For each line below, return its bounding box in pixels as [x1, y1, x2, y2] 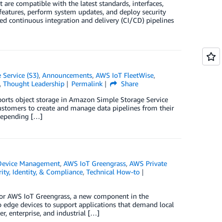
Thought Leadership [2, 79, 64, 88]
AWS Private [129, 159, 167, 167]
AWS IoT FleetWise [96, 71, 154, 79]
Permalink [71, 79, 103, 88]
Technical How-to [86, 167, 140, 176]
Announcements [42, 71, 93, 79]
